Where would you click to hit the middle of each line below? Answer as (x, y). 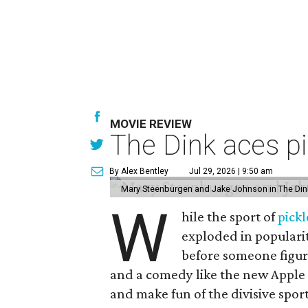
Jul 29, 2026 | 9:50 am (231, 171)
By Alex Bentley (139, 171)
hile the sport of (230, 217)
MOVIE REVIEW (151, 124)
